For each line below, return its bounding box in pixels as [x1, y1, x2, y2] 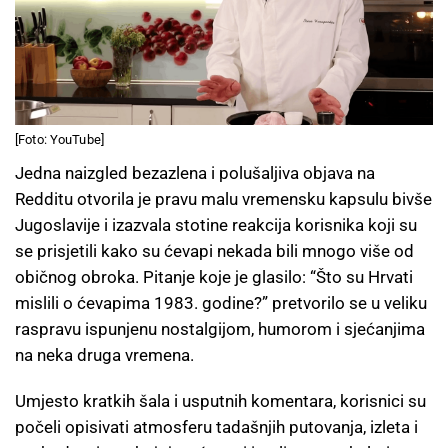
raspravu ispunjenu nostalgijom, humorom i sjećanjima [15, 318, 425, 339]
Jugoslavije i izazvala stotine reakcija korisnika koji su [15, 214, 417, 235]
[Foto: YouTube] [15, 131, 104, 147]
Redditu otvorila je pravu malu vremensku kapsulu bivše [15, 188, 432, 209]
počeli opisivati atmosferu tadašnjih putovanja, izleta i [15, 416, 418, 437]
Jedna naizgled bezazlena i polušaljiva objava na [15, 162, 375, 183]
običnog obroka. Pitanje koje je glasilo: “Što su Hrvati [15, 266, 413, 287]
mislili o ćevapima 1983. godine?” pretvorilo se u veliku [15, 292, 427, 313]
